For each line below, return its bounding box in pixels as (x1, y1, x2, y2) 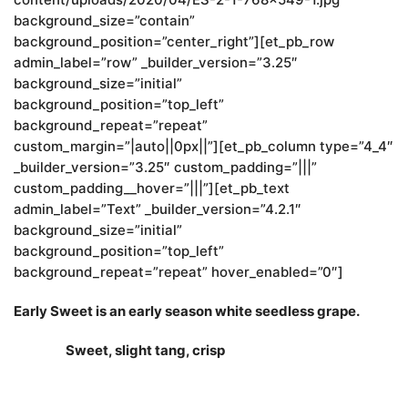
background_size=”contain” (14, 12, 195, 30)
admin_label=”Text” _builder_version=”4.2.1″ (14, 200, 301, 219)
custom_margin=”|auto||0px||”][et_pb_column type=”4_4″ (14, 138, 393, 156)
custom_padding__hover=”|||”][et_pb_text (14, 179, 290, 198)
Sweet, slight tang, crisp (14, 342, 225, 360)
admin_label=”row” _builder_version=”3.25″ (14, 54, 298, 72)
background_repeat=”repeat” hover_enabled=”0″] (14, 263, 343, 281)
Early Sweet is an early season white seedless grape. (14, 302, 360, 321)
